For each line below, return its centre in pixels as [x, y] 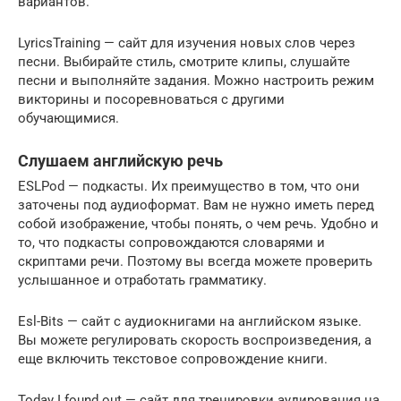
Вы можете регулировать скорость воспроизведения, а [195, 341]
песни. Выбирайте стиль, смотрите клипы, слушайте [184, 62]
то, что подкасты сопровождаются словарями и [171, 243]
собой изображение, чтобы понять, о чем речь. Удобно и [198, 224]
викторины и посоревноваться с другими [151, 100]
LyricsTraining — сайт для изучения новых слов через [187, 43]
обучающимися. [68, 119]
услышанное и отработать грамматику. [142, 281]
